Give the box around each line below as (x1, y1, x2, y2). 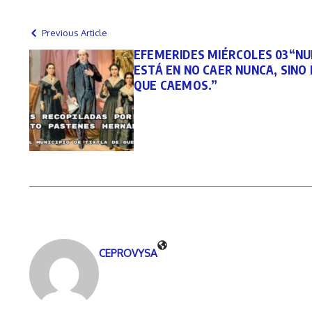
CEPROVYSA (99, 246, 157, 260)
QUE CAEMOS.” (134, 77, 218, 93)
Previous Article (42, 26, 107, 38)
